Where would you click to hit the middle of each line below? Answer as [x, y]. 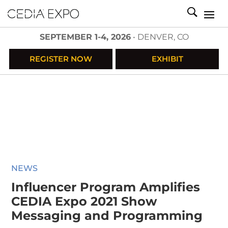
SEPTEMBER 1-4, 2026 [85, 37]
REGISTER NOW [61, 59]
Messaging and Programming [107, 216]
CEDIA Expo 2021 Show [84, 201]
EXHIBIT [167, 59]
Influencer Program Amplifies [106, 187]
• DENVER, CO [160, 37]
